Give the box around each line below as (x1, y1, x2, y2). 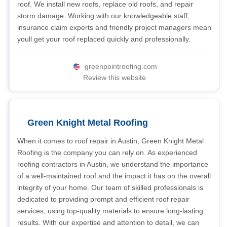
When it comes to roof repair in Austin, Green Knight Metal (17, 137, 204, 145)
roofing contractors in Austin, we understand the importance (17, 160, 208, 168)
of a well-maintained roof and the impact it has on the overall (17, 172, 211, 180)
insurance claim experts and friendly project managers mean (17, 23, 211, 31)
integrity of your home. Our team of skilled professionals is (17, 183, 203, 192)
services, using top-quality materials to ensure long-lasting (17, 207, 203, 215)
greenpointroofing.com (85, 62, 157, 70)
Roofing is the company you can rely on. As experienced (17, 148, 197, 157)
